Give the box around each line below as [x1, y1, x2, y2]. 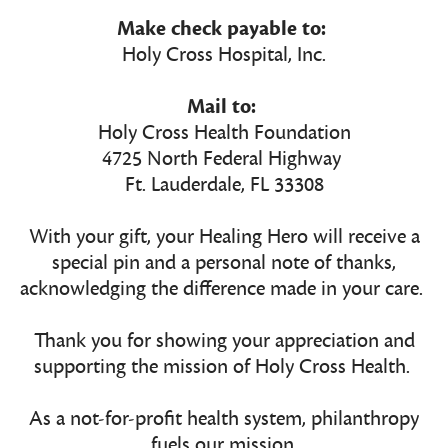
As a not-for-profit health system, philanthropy [29, 405, 419, 433]
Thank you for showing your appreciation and [33, 327, 415, 355]
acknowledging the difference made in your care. [20, 275, 428, 303]
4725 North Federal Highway [102, 145, 346, 173]
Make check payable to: [117, 15, 331, 43]
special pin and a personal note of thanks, [52, 249, 396, 277]
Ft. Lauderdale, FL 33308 [124, 171, 324, 199]
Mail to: [187, 93, 256, 121]
